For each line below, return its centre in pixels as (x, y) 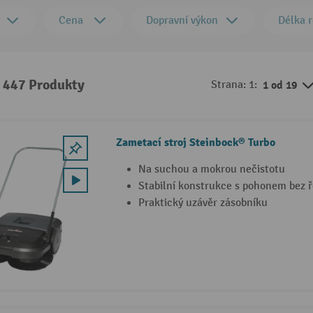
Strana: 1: (234, 85)
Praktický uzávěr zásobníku (203, 203)
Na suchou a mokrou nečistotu (211, 169)
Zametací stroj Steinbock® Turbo (195, 142)
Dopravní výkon (182, 21)
